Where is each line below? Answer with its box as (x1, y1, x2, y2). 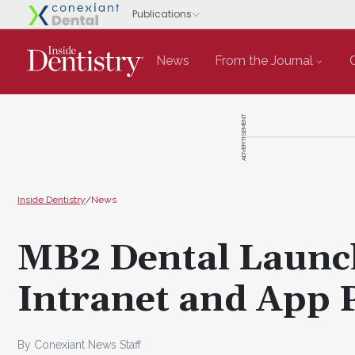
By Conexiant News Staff (17, 338, 141, 351)
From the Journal (215, 53, 313, 68)
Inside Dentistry (17, 193, 86, 205)
